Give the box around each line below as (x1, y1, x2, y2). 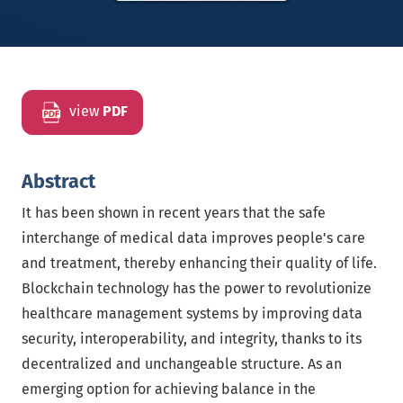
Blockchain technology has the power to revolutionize (22, 280, 372, 297)
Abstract (22, 170, 95, 193)
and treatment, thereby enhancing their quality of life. (22, 255, 377, 272)
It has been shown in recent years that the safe (22, 204, 326, 221)
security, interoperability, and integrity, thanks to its (22, 330, 362, 347)
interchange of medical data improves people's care (22, 229, 365, 246)
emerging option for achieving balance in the (22, 381, 316, 398)
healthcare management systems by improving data (22, 305, 363, 322)
